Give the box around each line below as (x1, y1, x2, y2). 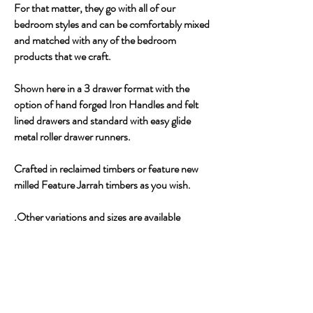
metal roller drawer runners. (14, 129, 131, 145)
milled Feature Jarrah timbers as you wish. (14, 177, 191, 193)
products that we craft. (14, 48, 111, 64)
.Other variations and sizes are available (14, 209, 180, 225)
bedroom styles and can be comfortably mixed (14, 16, 210, 32)
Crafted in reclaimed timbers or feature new (14, 161, 198, 177)
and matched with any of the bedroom (14, 32, 176, 48)
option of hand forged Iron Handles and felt (14, 96, 198, 112)
